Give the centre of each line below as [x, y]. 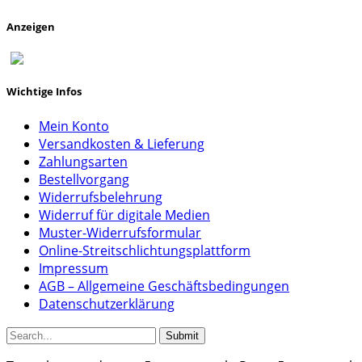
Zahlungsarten [83, 161]
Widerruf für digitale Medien [124, 215]
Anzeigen [31, 26]
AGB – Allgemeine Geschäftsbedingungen [164, 286]
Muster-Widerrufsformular [120, 232]
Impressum [74, 268]
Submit [182, 335]
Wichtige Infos [44, 92]
